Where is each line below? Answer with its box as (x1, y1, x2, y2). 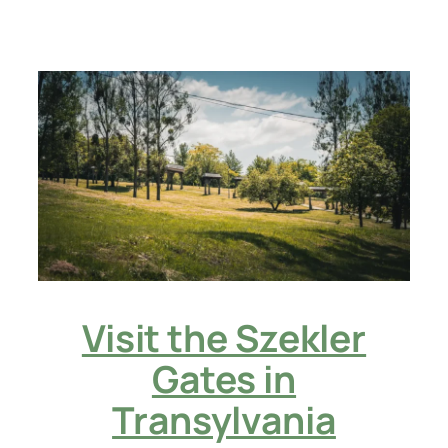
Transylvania (112, 394, 336, 446)
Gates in (151, 353, 297, 405)
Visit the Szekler (81, 312, 367, 364)
